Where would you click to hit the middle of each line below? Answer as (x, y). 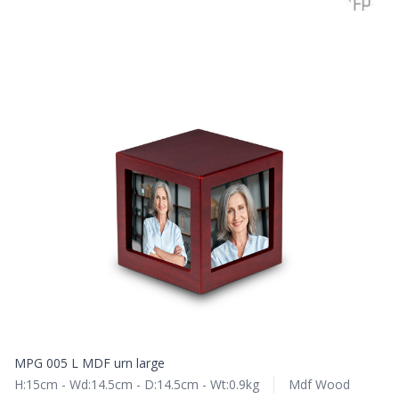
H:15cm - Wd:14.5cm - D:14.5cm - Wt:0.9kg (137, 384)
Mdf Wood (319, 384)
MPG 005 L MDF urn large (90, 363)
